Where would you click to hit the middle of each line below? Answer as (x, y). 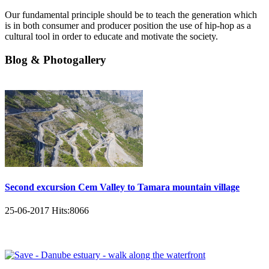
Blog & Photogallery (56, 59)
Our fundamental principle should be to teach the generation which (131, 15)
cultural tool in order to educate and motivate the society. (111, 37)
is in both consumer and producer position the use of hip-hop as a (128, 26)
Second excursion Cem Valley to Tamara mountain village (122, 187)
